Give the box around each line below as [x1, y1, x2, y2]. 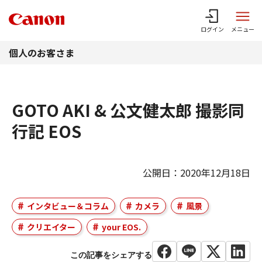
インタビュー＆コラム [27, 200, 109, 212]
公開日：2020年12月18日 [143, 166, 250, 180]
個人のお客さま [9, 46, 74, 60]
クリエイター [27, 221, 75, 233]
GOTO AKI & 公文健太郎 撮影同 [12, 98, 244, 122]
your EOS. [102, 221, 141, 233]
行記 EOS [12, 119, 81, 143]
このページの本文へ [94, 2, 168, 14]
